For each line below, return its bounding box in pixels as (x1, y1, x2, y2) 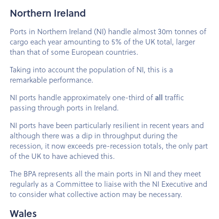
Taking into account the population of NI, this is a (10, 64, 173, 75)
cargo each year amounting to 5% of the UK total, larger (10, 36, 195, 47)
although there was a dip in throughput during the (10, 130, 177, 141)
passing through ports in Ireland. (10, 102, 119, 113)
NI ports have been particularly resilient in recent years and (10, 120, 204, 131)
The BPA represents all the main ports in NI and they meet (10, 168, 201, 179)
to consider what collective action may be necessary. (10, 189, 184, 200)
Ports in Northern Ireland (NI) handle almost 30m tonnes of (10, 26, 206, 37)
